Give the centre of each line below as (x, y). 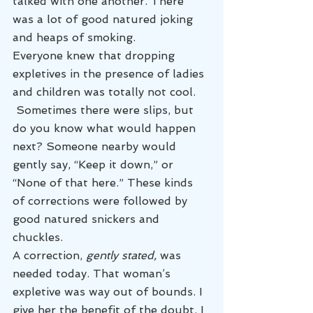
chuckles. (38, 237)
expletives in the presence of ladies (110, 73)
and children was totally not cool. (106, 92)
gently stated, (123, 255)
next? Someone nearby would (96, 146)
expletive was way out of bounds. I (109, 291)
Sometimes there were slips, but (105, 110)
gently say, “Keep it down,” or (95, 164)
